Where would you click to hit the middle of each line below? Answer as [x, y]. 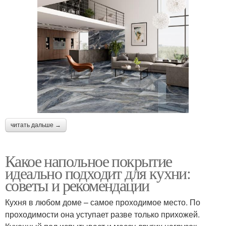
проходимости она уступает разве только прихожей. [102, 214]
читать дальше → [36, 125]
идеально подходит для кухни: [98, 173]
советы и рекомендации [77, 185]
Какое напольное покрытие [89, 160]
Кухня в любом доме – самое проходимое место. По [103, 202]
